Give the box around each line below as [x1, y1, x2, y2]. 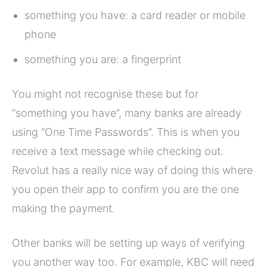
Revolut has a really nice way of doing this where [12, 164, 253, 177]
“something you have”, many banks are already [12, 107, 241, 120]
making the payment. [12, 202, 115, 215]
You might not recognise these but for [12, 88, 198, 101]
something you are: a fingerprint [24, 53, 181, 66]
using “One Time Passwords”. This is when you [12, 126, 240, 139]
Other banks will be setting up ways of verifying [12, 237, 245, 250]
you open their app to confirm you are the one [12, 183, 239, 196]
